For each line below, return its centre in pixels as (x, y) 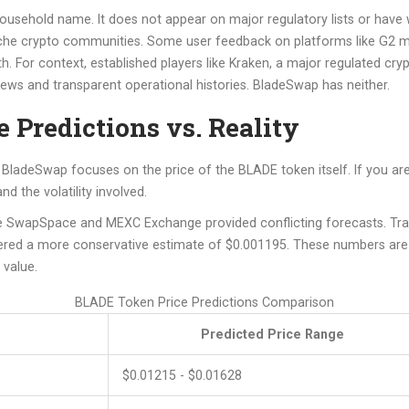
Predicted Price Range (273, 335)
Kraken (249, 63)
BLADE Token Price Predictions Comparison (204, 303)
